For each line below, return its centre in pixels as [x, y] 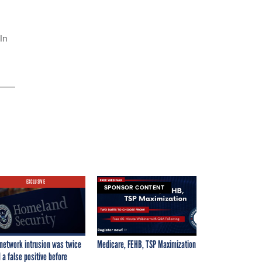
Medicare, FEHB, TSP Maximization [146, 244]
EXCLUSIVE [36, 181]
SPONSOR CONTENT [134, 187]
